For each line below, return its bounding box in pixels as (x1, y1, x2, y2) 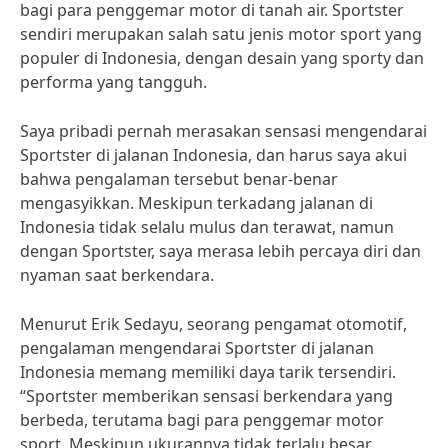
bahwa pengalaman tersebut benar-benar (20, 168, 338, 190)
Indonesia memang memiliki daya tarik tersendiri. (20, 361, 396, 383)
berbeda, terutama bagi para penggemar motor (20, 409, 384, 431)
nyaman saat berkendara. (20, 264, 214, 286)
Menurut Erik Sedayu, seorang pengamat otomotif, (20, 313, 407, 335)
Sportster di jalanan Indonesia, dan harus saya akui (20, 144, 407, 166)
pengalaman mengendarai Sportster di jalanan (20, 337, 374, 359)
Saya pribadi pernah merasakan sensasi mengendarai (20, 120, 427, 142)
